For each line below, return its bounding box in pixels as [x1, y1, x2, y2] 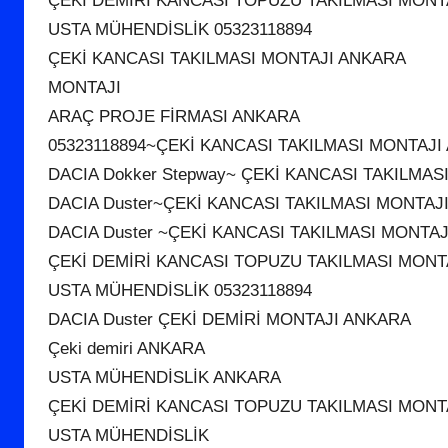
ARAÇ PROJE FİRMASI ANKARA [48, 107, 300, 127]
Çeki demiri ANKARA [48, 339, 205, 359]
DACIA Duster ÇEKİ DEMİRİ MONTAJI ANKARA [48, 310, 411, 330]
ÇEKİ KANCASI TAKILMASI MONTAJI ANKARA [48, 49, 406, 69]
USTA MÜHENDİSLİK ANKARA [48, 368, 281, 388]
